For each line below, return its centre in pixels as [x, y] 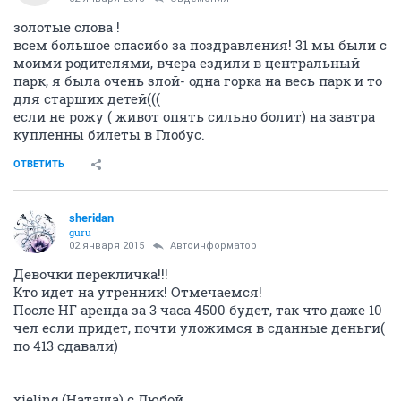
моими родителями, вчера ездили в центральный [187, 63]
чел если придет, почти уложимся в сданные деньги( [199, 328]
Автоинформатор [213, 246]
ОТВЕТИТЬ [39, 165]
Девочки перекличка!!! [91, 274]
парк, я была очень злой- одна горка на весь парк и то [198, 81]
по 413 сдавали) [66, 346]
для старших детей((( [87, 99]
